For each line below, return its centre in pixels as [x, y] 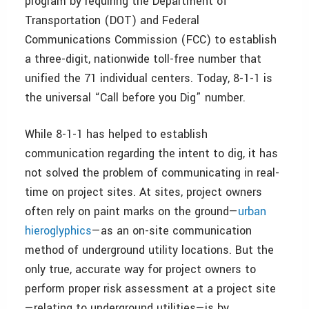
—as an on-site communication [172, 231]
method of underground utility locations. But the [149, 250]
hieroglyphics [58, 231]
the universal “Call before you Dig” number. [135, 98]
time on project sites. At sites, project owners [143, 192]
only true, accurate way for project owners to [140, 270]
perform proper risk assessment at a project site [150, 289]
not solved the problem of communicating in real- [152, 173]
